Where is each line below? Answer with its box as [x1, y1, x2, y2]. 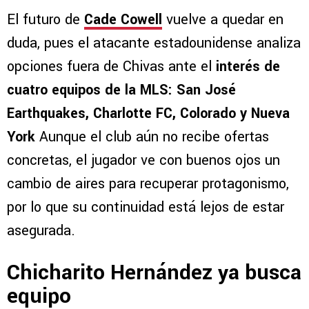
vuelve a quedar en [162, 9, 283, 30]
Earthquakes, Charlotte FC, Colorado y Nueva [7, 103, 290, 123]
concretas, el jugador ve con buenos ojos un [7, 150, 280, 170]
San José [177, 79, 236, 100]
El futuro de [7, 9, 84, 30]
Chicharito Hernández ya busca [7, 258, 301, 288]
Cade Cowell [84, 9, 162, 30]
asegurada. [7, 220, 75, 241]
